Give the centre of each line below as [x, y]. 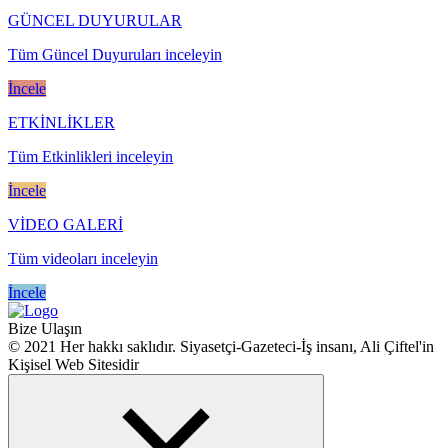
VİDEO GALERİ [65, 224]
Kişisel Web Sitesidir [73, 364]
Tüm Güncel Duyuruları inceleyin [115, 54]
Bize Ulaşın [45, 328]
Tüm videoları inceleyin [83, 258]
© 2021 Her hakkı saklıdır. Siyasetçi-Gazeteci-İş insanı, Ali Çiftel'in [221, 346]
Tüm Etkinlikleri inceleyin [90, 156]
